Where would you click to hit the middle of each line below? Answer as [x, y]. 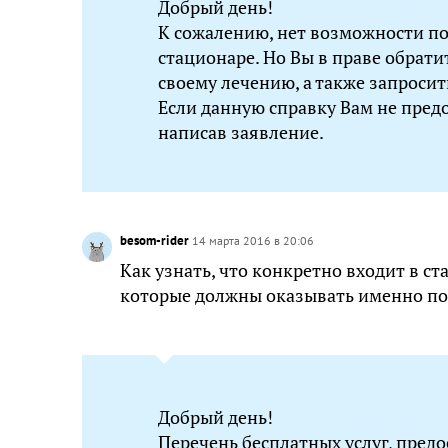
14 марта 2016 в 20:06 [253, 240]
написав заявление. [241, 132]
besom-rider [156, 240]
